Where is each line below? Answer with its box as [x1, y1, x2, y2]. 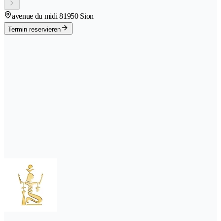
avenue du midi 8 [12, 11, 63, 20]
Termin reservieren [8, 25, 61, 33]
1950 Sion [63, 11, 94, 20]
